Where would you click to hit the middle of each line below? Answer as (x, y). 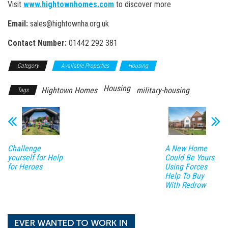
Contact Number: (37, 43)
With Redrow (185, 185)
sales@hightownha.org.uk (68, 23)
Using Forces (186, 167)
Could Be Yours (189, 158)
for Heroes (25, 167)
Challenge (24, 149)
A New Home (186, 149)
